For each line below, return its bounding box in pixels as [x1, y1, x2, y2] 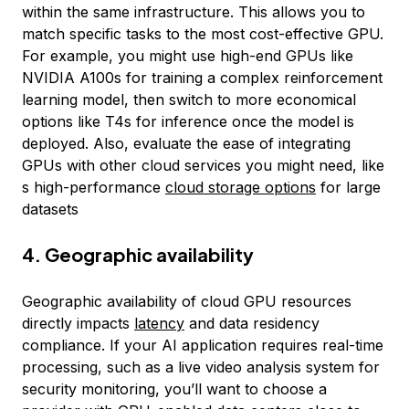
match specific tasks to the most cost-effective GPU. [22, 25, 383, 43]
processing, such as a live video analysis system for [22, 358, 380, 376]
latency [134, 314, 184, 332]
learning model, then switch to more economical [22, 90, 356, 109]
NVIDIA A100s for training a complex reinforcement [22, 68, 383, 87]
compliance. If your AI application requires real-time [22, 336, 383, 354]
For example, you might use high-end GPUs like [22, 47, 353, 65]
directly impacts [22, 314, 134, 332]
